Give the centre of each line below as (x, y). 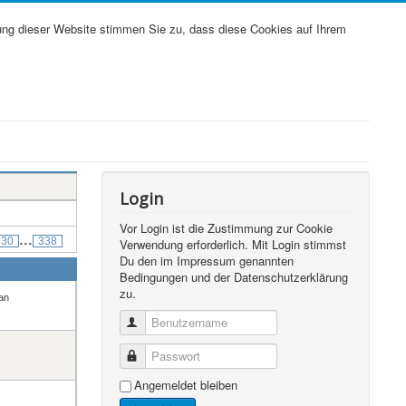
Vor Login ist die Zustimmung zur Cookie (227, 228)
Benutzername (179, 322)
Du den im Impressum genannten (207, 261)
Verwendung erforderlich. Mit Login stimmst (233, 244)
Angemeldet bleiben (186, 385)
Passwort (165, 356)
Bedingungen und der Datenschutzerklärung (234, 277)
